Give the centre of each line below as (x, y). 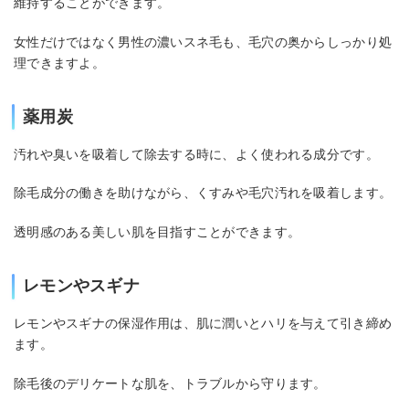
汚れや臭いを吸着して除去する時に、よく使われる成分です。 (196, 154)
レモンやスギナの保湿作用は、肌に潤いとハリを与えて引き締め (203, 324)
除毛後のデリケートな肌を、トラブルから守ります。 (170, 383)
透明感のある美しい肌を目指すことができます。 (157, 232)
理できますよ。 (59, 63)
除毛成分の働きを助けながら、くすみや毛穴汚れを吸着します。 (203, 193)
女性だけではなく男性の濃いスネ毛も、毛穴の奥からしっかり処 (203, 42)
